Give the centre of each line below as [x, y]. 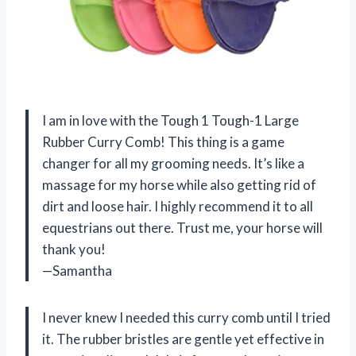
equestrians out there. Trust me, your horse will [182, 228]
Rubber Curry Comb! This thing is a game [163, 142]
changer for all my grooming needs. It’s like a [173, 164]
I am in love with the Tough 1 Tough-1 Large [170, 121]
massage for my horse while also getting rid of [179, 185]
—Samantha [77, 271]
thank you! [74, 250]
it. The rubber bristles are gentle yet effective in [183, 339]
